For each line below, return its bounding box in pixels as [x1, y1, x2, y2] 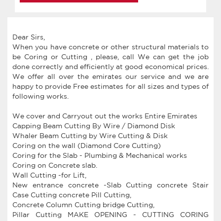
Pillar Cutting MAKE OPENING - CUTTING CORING [12, 210, 209, 219]
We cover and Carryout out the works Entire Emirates [12, 111, 197, 120]
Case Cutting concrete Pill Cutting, [12, 190, 131, 199]
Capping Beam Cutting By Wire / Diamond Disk [12, 121, 175, 130]
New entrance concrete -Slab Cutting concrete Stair [12, 181, 209, 189]
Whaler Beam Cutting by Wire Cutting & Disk [12, 131, 168, 140]
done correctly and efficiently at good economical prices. [12, 62, 209, 71]
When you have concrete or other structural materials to [12, 42, 209, 51]
